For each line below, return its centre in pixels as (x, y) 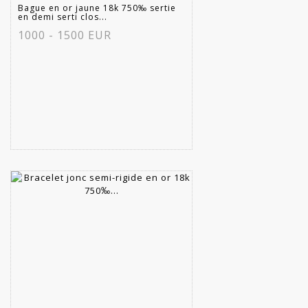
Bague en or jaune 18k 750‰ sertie (97, 8)
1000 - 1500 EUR (65, 35)
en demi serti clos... (63, 16)
